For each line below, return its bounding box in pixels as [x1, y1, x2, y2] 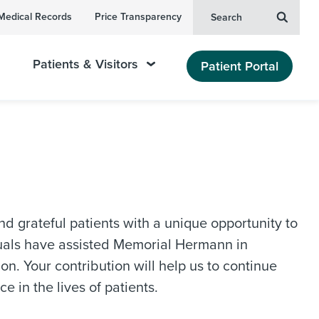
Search [211, 11, 242, 23]
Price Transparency [95, 11, 182, 23]
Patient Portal [201, 58, 278, 74]
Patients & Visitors [33, 56, 139, 72]
